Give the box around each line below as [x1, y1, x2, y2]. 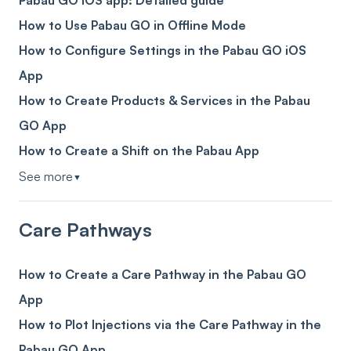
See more [19, 168, 73, 185]
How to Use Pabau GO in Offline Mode [19, 17, 246, 34]
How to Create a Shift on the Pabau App [19, 143, 259, 159]
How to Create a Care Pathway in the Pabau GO [19, 266, 306, 282]
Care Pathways [19, 218, 152, 242]
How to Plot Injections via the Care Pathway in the [19, 316, 321, 332]
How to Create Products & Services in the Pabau [19, 92, 310, 109]
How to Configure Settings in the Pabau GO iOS [19, 42, 306, 59]
